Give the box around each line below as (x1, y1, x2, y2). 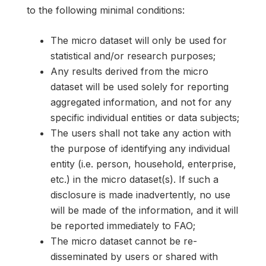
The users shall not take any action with (50, 127, 231, 140)
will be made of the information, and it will (50, 204, 238, 217)
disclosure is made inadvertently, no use (50, 189, 230, 201)
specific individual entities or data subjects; (50, 112, 239, 124)
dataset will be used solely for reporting (50, 81, 229, 93)
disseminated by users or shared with (50, 251, 218, 263)
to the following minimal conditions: (27, 4, 185, 17)
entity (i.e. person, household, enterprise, (50, 158, 236, 170)
